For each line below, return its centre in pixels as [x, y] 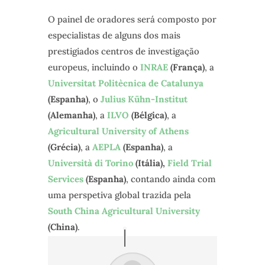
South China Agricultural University [124, 211]
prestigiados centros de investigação [123, 51]
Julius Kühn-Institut [144, 99]
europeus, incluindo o [94, 67]
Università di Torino [90, 163]
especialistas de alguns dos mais [114, 35]
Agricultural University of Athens [118, 131]
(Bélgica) [148, 115]
